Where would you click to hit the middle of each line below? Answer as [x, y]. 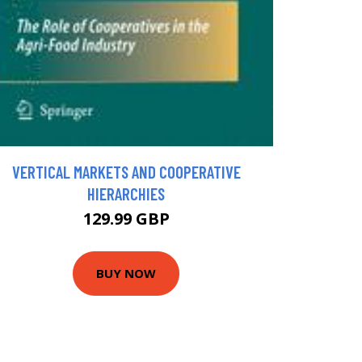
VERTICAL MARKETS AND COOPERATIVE [126, 171]
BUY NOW [126, 274]
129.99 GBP [126, 218]
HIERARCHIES [126, 193]
